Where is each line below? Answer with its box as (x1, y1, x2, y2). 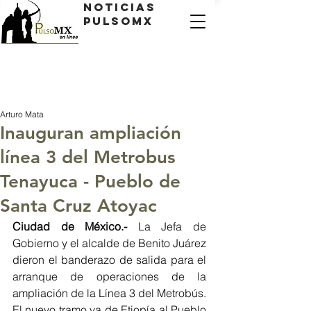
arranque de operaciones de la (12, 269, 206, 283)
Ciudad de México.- (12, 219, 128, 233)
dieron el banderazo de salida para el (12, 253, 206, 267)
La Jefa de (127, 219, 207, 233)
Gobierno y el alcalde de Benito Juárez (12, 236, 206, 250)
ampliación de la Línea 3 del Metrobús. (12, 286, 206, 300)
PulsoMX (83, 14, 153, 28)
